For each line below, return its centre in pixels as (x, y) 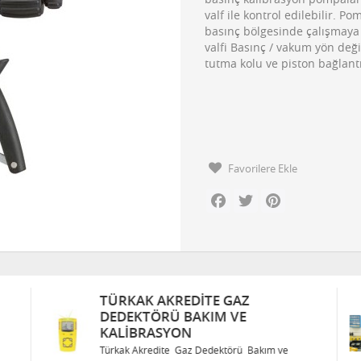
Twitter (275, 195)
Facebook (254, 195)
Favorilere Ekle (263, 168)
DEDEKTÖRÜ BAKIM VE (170, 316)
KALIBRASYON (143, 332)
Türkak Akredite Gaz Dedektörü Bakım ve (192, 350)
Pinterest (307, 195)
